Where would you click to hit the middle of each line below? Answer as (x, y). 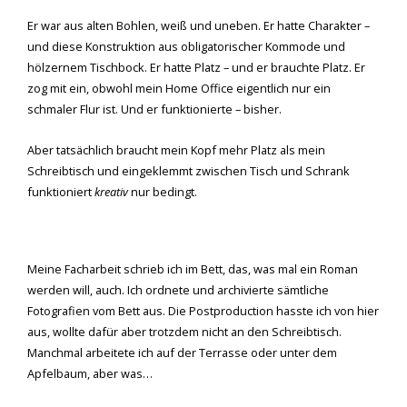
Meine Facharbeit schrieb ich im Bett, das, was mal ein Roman (193, 269)
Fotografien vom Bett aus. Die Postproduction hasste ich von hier (203, 311)
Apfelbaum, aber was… (90, 374)
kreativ (111, 191)
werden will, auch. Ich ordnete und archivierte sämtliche (178, 290)
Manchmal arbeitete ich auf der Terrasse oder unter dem (182, 353)
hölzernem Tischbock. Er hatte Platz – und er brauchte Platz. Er (196, 67)
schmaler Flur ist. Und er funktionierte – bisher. (156, 109)
